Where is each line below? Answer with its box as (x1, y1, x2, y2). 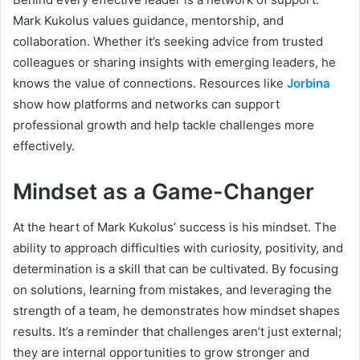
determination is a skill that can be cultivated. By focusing (13, 261, 338, 277)
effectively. (13, 137, 75, 153)
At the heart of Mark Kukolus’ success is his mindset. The (13, 219, 337, 235)
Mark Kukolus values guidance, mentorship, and (13, 12, 284, 28)
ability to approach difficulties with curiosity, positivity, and (13, 240, 343, 256)
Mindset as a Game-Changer (13, 178, 314, 205)
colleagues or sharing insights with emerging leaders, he (13, 54, 336, 70)
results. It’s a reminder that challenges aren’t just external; (13, 324, 342, 340)
